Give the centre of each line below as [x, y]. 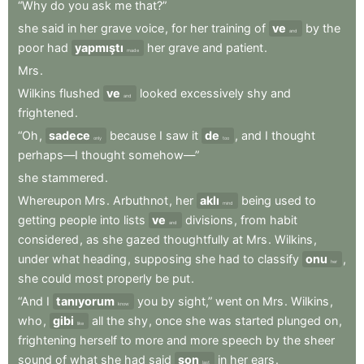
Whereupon [50, 201]
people [78, 220]
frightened [46, 113]
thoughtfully [196, 240]
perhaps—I [48, 155]
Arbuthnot [141, 201]
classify [278, 259]
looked [158, 93]
